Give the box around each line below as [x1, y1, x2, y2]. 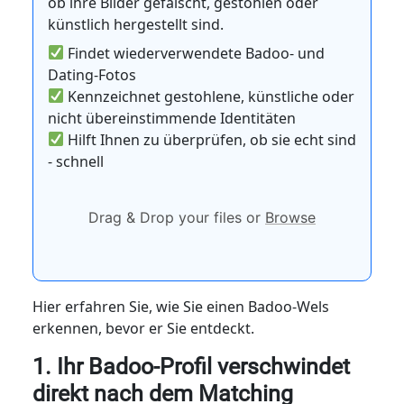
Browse [265, 207, 316, 226]
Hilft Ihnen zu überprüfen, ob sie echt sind [64, 129, 357, 150]
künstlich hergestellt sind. [47, 14, 224, 34]
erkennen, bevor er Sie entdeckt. [32, 317, 254, 338]
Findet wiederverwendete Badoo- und [64, 42, 326, 63]
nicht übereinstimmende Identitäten [47, 107, 296, 128]
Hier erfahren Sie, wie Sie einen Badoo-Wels [32, 296, 329, 317]
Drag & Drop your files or [88, 207, 265, 226]
